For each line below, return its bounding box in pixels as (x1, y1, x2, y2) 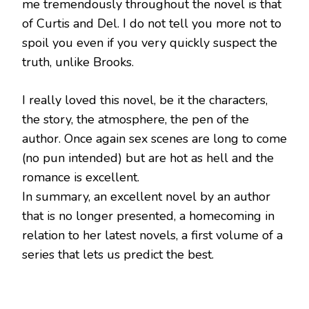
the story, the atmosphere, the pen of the (22, 110, 249, 128)
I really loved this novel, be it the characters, (22, 91, 268, 108)
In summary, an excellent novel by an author (22, 188, 270, 205)
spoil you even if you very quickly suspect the (22, 34, 277, 51)
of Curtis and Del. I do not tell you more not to (22, 14, 281, 32)
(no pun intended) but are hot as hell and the (22, 149, 274, 166)
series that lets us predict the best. (22, 246, 214, 263)
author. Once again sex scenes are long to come (22, 130, 287, 147)
